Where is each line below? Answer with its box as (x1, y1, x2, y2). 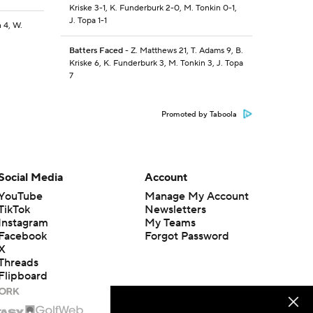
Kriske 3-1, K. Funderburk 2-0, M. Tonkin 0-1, (68, 3, 237, 14)
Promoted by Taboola (161, 110, 237, 120)
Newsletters (144, 203, 206, 217)
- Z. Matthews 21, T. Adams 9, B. (122, 45, 243, 57)
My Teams (144, 216, 196, 231)
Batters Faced (68, 45, 123, 57)
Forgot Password (144, 229, 229, 244)
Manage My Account (144, 189, 249, 204)
